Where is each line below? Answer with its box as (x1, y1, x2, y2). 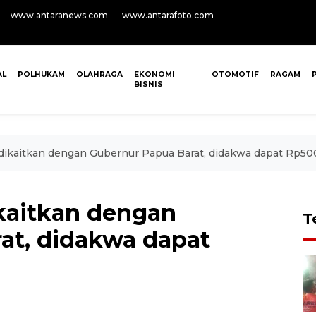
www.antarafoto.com (122, 10, 214, 20)
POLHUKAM (18, 70, 66, 79)
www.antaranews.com (11, 10, 108, 20)
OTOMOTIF (211, 70, 259, 79)
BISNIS (134, 80, 164, 89)
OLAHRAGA (76, 70, 123, 79)
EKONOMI (134, 70, 176, 79)
